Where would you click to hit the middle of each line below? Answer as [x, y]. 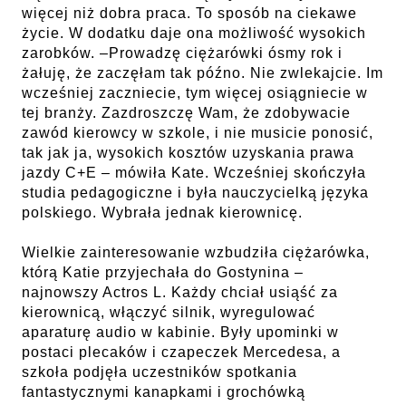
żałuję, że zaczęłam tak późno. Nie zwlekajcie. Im [203, 72]
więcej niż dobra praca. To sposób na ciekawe [189, 13]
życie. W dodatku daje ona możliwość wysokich [194, 33]
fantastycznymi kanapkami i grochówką [164, 391]
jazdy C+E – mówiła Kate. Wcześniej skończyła [194, 172]
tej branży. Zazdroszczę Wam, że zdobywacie [186, 112]
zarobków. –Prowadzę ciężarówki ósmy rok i [182, 53]
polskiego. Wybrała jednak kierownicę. [164, 212]
